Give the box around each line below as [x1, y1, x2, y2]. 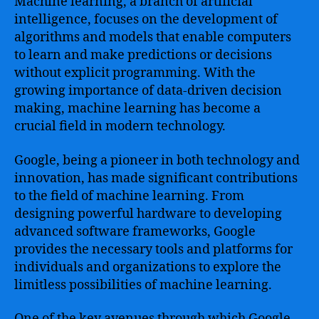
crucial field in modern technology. [14, 118, 226, 135]
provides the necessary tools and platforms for [14, 241, 293, 258]
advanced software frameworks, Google [14, 223, 256, 240]
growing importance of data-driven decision [14, 83, 282, 99]
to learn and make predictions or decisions [14, 47, 272, 63]
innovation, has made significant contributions [14, 169, 298, 187]
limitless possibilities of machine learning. [14, 276, 272, 293]
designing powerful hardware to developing [14, 205, 282, 222]
